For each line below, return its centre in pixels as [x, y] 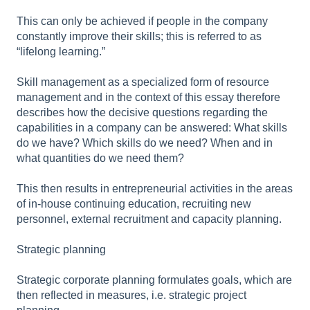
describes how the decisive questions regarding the [142, 112]
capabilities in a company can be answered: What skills [152, 127]
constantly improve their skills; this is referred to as [139, 36]
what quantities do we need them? [100, 158]
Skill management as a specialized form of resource [143, 82]
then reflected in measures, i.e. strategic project [131, 295]
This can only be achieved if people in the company [142, 21]
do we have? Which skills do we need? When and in [145, 143]
